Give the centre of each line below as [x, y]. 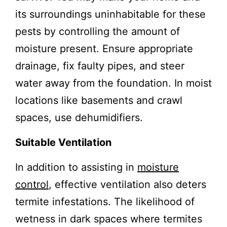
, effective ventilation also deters [127, 184]
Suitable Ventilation [63, 142]
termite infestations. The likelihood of [105, 201]
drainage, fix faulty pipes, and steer [100, 66]
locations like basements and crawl [99, 100]
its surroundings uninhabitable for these [110, 14]
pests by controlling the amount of [98, 31]
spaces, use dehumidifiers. [79, 117]
